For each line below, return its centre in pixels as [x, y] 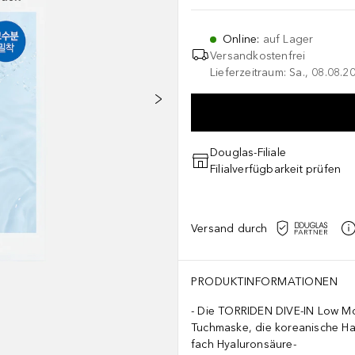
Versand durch [229, 228]
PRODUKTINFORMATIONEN [264, 282]
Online [240, 39]
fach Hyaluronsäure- [244, 344]
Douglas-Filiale [248, 153]
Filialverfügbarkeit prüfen [276, 169]
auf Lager [288, 39]
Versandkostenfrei [258, 56]
